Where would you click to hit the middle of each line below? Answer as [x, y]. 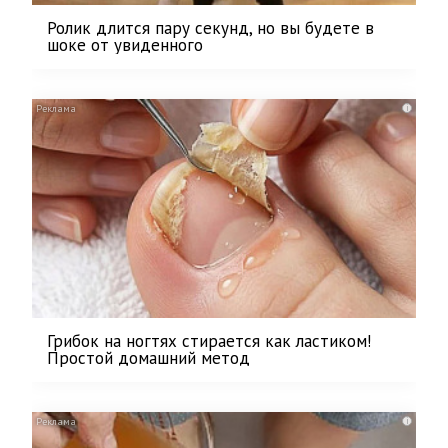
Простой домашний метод [148, 357]
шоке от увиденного [125, 44]
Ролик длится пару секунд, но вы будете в [210, 27]
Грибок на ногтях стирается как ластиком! [209, 340]
